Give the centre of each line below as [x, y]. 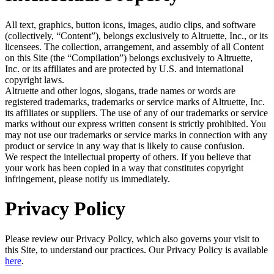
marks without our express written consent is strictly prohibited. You [135, 124]
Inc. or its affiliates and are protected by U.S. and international [124, 68]
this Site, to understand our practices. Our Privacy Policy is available [136, 250]
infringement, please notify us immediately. [87, 179]
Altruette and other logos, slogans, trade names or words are [120, 91]
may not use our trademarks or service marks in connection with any [136, 135]
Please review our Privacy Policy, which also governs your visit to [132, 239]
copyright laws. [35, 80]
